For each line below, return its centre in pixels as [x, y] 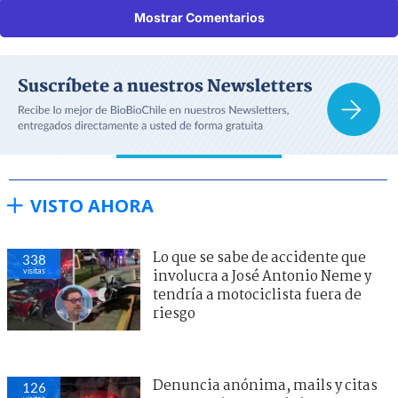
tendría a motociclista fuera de [257, 295]
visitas [34, 270]
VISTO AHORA [92, 205]
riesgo [174, 314]
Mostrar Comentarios [199, 17]
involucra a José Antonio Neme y [262, 276]
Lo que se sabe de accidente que [259, 258]
